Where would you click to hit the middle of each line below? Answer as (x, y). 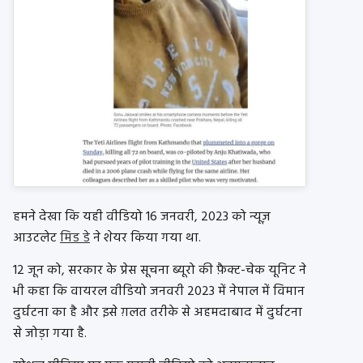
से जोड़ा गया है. (50, 333)
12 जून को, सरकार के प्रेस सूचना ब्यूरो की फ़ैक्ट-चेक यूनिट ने (160, 270)
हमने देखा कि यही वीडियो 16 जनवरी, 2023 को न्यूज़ (142, 217)
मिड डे (75, 238)
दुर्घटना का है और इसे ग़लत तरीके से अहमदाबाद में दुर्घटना (158, 312)
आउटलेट (36, 238)
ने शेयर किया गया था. (145, 238)
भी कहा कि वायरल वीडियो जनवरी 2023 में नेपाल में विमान (159, 291)
